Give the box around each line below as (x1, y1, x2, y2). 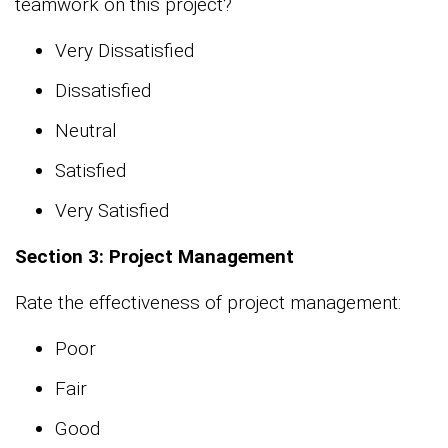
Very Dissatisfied (55, 39, 194, 63)
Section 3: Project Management (15, 245, 294, 269)
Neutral (55, 119, 117, 143)
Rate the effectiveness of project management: (15, 291, 401, 315)
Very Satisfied (55, 199, 169, 223)
